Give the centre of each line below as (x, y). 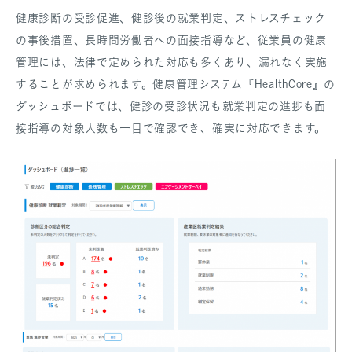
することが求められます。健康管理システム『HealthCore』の (176, 84)
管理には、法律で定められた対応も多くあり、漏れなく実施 (172, 62)
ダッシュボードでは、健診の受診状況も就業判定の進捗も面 (171, 106)
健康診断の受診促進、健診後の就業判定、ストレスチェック (171, 18)
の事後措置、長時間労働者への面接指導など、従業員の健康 (171, 40)
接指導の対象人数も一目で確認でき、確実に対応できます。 (171, 128)
